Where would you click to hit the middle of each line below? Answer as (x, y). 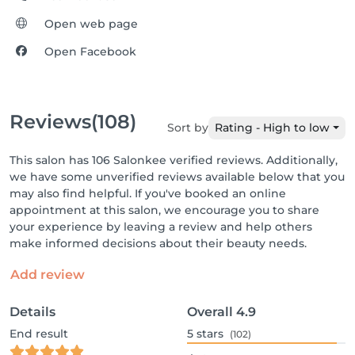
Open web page (92, 24)
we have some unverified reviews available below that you (177, 177)
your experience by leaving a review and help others (161, 227)
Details (32, 312)
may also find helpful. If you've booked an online (148, 193)
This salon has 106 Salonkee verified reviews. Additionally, (174, 160)
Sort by (188, 128)
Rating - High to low (273, 128)
